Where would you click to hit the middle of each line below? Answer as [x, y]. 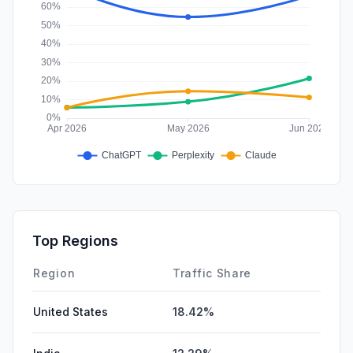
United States [71, 311]
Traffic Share [212, 273]
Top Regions [75, 240]
